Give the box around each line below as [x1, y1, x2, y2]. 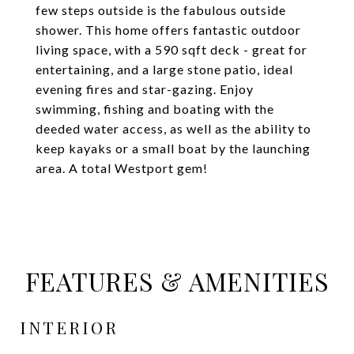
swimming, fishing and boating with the [36, 101, 274, 116]
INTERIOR [20, 316, 119, 338]
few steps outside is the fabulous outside [36, 2, 286, 17]
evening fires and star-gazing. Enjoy [36, 81, 254, 96]
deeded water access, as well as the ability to [36, 121, 311, 136]
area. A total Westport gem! [36, 160, 208, 175]
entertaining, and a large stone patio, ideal [36, 62, 293, 77]
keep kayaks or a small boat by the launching [36, 141, 311, 156]
